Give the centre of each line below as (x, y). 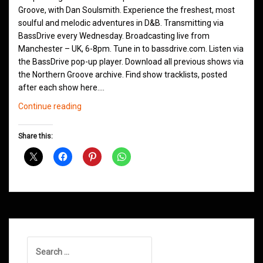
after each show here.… (61, 88)
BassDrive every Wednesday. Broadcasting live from (114, 36)
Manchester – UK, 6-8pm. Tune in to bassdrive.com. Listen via (131, 49)
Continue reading (50, 107)
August (95, 158)
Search (40, 243)
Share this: (36, 136)
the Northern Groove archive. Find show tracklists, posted (123, 75)
